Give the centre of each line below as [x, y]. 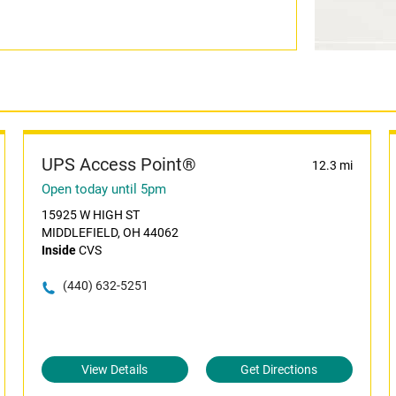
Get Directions [279, 369]
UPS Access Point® [118, 164]
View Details [115, 369]
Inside [58, 250]
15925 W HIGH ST [90, 215]
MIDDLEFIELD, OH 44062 [110, 232]
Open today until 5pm [103, 189]
